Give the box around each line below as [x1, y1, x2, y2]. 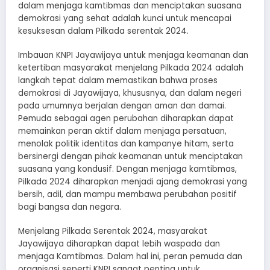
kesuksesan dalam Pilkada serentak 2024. [18, 25, 189, 37]
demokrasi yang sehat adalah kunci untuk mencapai [18, 12, 231, 24]
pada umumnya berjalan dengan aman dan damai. [18, 99, 226, 111]
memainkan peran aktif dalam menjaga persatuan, [18, 125, 227, 137]
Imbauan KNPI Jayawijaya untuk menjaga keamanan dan [18, 49, 248, 61]
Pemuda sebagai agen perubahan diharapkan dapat [18, 112, 234, 124]
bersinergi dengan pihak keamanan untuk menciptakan [18, 150, 243, 162]
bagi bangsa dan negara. [18, 201, 121, 213]
